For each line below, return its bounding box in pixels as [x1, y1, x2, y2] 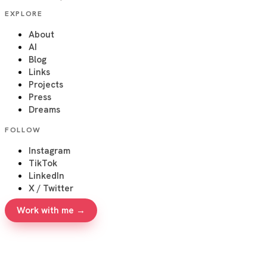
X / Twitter [29, 182, 73, 194]
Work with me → [17, 204, 85, 216]
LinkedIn [29, 169, 64, 182]
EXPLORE [5, 8, 43, 18]
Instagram [29, 144, 70, 157]
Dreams [29, 103, 60, 116]
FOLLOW [5, 125, 42, 135]
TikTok [29, 157, 57, 169]
